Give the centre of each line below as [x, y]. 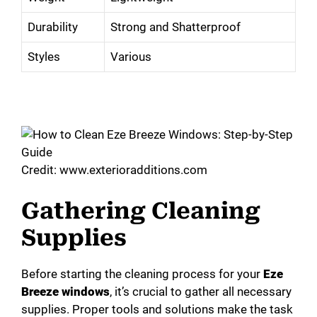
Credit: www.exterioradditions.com [114, 170]
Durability [53, 27]
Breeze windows [65, 291]
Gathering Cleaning [141, 211]
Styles [44, 57]
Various [131, 57]
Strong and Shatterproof [175, 27]
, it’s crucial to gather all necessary [201, 291]
